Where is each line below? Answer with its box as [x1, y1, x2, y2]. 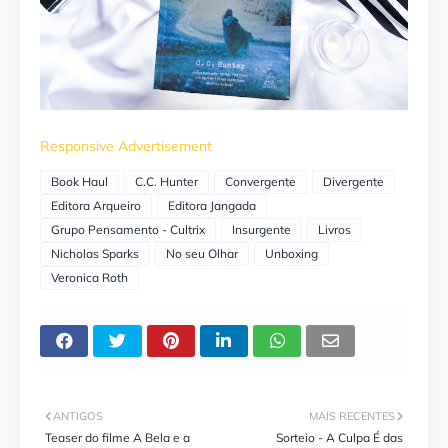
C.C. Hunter [135, 173, 198, 189]
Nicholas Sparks [51, 245, 139, 261]
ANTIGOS [53, 408, 103, 423]
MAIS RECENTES [309, 408, 395, 423]
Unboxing [265, 245, 318, 261]
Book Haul [51, 173, 108, 189]
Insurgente [232, 221, 291, 237]
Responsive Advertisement [40, 136, 212, 155]
